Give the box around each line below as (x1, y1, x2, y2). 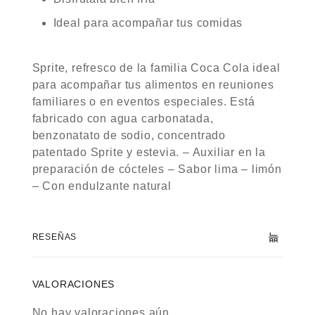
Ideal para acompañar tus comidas (53, 17, 243, 29)
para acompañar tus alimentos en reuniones (32, 79, 274, 91)
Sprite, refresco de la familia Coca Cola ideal (32, 62, 281, 74)
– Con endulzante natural (32, 180, 172, 192)
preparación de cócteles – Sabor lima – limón (32, 163, 282, 175)
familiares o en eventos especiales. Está (32, 96, 255, 108)
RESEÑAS (32, 231, 77, 242)
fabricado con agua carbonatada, (32, 112, 214, 124)
